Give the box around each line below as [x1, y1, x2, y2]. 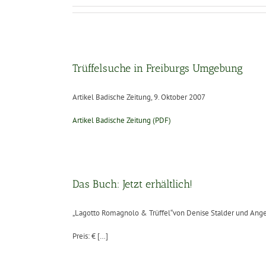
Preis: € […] [72, 231, 108, 241]
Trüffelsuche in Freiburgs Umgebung [72, 62, 243, 75]
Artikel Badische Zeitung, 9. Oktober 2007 [72, 92, 205, 102]
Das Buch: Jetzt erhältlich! [72, 178, 192, 191]
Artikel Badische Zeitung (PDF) [72, 115, 171, 125]
